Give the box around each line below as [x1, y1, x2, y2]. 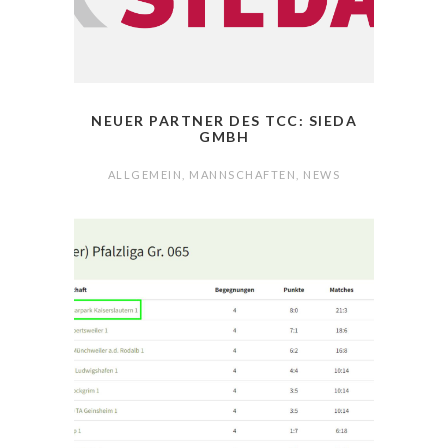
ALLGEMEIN [107, 168, 183, 182]
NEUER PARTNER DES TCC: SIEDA [91, 112, 357, 130]
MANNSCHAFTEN [189, 168, 297, 182]
